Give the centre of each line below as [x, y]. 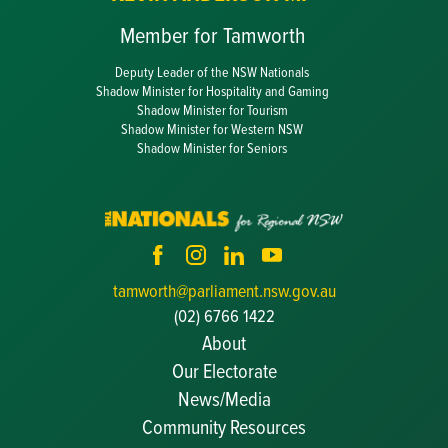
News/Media [224, 398]
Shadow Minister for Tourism [212, 109]
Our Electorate [224, 370]
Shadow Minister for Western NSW [212, 128]
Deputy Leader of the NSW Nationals [212, 71]
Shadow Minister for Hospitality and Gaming [212, 90]
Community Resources [224, 426]
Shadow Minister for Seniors [212, 147]
